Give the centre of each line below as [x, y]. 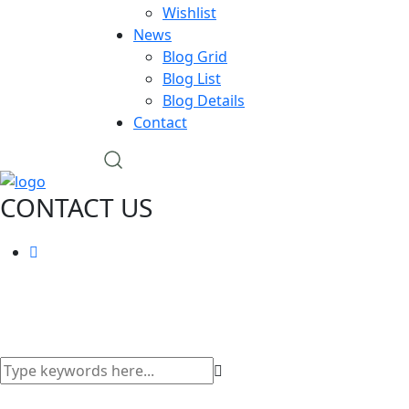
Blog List [192, 78]
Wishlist [189, 12]
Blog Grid [195, 56]
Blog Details [204, 100]
